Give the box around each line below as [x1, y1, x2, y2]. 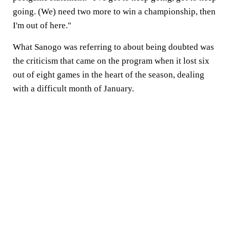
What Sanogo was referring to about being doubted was [13, 42, 214, 52]
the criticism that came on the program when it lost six [13, 56, 209, 66]
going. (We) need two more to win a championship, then [13, 7, 216, 16]
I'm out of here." [13, 21, 71, 30]
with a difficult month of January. [13, 84, 134, 93]
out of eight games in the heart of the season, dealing [13, 70, 204, 80]
